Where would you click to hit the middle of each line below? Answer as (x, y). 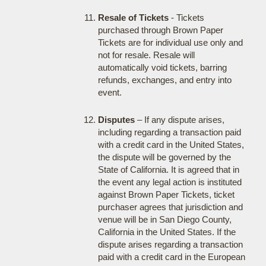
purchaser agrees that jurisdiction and (170, 207)
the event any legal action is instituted (170, 182)
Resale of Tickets (133, 18)
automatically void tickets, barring (162, 67)
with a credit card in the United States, (171, 145)
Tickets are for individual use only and (170, 42)
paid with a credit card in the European (171, 257)
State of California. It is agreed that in (168, 170)
